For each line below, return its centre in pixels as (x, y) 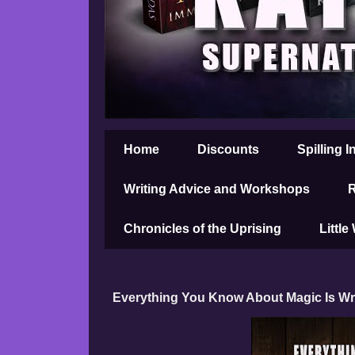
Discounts (228, 149)
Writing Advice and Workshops (217, 189)
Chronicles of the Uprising (202, 229)
